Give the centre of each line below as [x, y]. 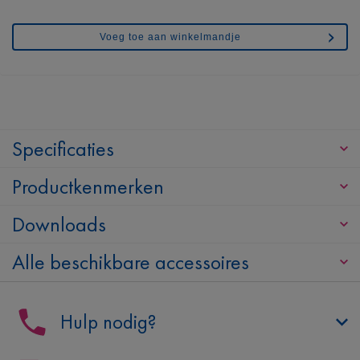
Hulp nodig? [108, 322]
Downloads [59, 224]
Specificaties [63, 148]
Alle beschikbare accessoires [131, 262]
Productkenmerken [88, 186]
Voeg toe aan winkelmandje [170, 37]
